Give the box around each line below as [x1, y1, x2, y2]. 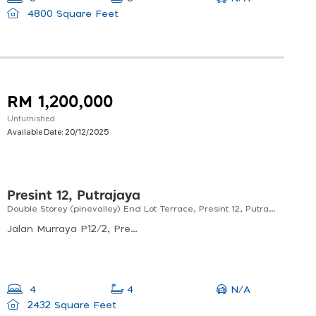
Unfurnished [7, 112, 55, 124]
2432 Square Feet [23, 300, 116, 311]
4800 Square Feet [23, 9, 119, 20]
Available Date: [7, 126, 65, 138]
